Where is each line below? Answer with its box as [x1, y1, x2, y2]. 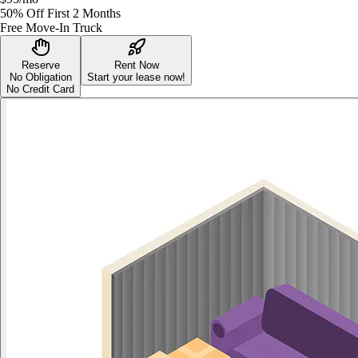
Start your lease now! [87, 70, 185, 83]
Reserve [21, 58, 60, 71]
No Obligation [9, 70, 72, 83]
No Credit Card [6, 82, 74, 95]
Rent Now [113, 58, 159, 71]
